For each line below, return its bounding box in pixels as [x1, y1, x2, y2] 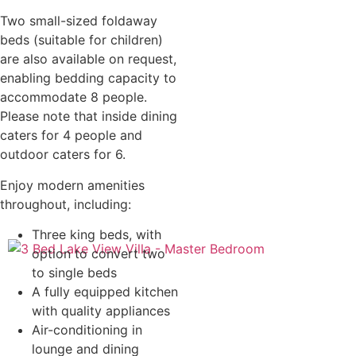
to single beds [32, 264, 117, 281]
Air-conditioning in [32, 321, 142, 338]
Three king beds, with [32, 226, 161, 242]
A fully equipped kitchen [32, 283, 178, 300]
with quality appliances [32, 302, 170, 319]
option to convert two [32, 245, 165, 261]
